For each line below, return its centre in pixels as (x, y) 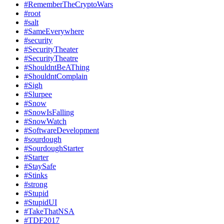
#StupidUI (40, 202)
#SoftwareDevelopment (61, 130)
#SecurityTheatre (51, 58)
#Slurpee (38, 94)
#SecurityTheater (51, 49)
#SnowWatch (45, 121)
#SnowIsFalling (49, 112)
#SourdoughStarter (54, 148)
